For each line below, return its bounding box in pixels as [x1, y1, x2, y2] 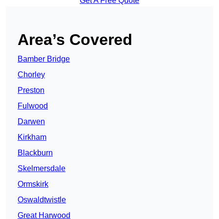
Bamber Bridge [18, 55, 70, 64]
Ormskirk [18, 180, 48, 189]
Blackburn [18, 149, 53, 157]
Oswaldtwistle [18, 196, 66, 204]
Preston [18, 86, 44, 95]
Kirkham [18, 133, 46, 142]
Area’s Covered [18, 31, 132, 49]
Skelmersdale [18, 164, 66, 173]
